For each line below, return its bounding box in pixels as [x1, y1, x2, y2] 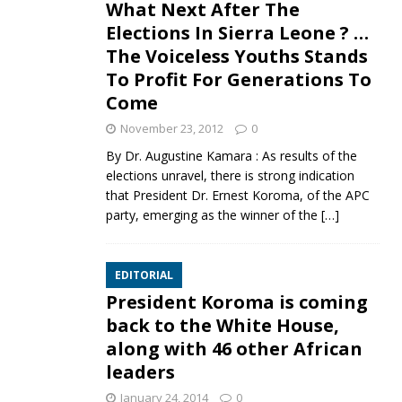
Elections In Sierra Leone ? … [105, 20, 369, 45]
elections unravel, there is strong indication [105, 166, 354, 184]
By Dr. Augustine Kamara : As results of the [105, 146, 357, 164]
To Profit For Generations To [105, 66, 371, 92]
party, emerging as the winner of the [105, 205, 321, 223]
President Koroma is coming [105, 289, 368, 314]
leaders [105, 359, 175, 384]
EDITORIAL [114, 267, 173, 283]
